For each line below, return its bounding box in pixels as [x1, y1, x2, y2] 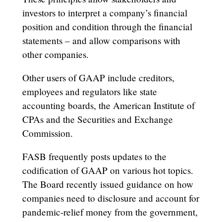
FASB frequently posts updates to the [22, 150, 166, 163]
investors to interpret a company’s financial [22, 6, 187, 19]
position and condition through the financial [22, 20, 192, 33]
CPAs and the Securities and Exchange [22, 112, 173, 125]
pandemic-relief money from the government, [22, 205, 198, 218]
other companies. [22, 48, 92, 60]
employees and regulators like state [22, 85, 157, 98]
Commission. [22, 126, 73, 139]
